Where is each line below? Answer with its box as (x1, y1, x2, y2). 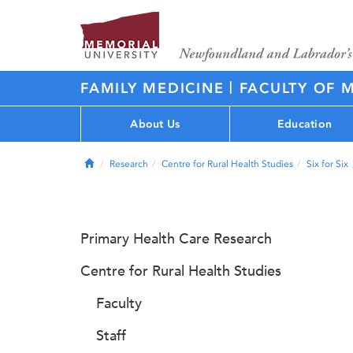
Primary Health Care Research (80, 230, 272, 247)
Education (277, 117, 333, 131)
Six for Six (307, 158, 348, 169)
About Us (130, 117, 180, 131)
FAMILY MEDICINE (80, 80, 229, 97)
